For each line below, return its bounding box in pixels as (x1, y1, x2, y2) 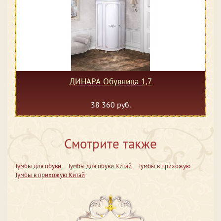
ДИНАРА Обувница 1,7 (69, 76, 152, 87)
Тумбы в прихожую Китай (15, 171, 85, 179)
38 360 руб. (90, 100, 131, 110)
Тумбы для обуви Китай (68, 162, 132, 170)
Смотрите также (64, 135, 157, 152)
